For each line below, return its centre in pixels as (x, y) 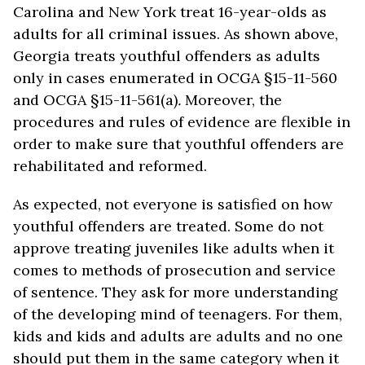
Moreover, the (233, 100)
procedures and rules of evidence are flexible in (182, 122)
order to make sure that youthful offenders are (178, 144)
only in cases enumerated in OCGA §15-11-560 (175, 78)
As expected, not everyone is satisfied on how (173, 204)
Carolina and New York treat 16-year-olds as (170, 12)
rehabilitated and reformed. (110, 166)
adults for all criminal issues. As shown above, (176, 34)
